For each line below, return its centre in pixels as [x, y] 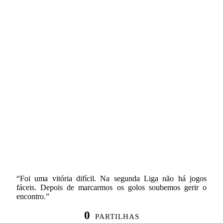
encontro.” [33, 196]
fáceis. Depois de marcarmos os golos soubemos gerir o [111, 187]
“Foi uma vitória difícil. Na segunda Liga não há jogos [111, 178]
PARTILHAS [117, 216]
